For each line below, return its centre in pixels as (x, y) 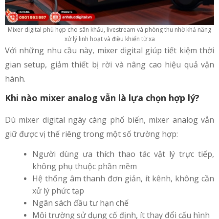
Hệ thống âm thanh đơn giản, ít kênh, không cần (123, 179)
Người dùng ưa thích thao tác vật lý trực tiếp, (123, 154)
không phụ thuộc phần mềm (85, 166)
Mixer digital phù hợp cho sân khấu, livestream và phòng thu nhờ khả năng (109, 30)
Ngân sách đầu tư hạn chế (80, 203)
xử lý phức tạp (58, 191)
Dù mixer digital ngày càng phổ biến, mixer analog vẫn (109, 120)
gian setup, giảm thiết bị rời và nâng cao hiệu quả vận (109, 65)
